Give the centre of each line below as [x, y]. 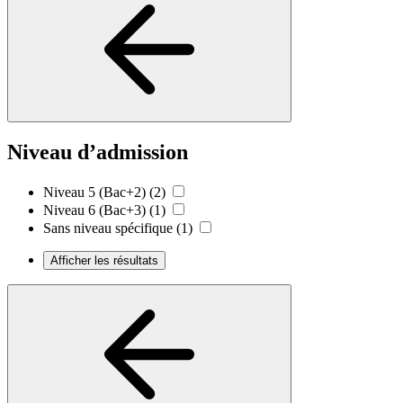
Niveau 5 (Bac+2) [94, 192]
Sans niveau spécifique [108, 228]
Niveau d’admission [98, 152]
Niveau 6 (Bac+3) [94, 210]
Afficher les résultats [104, 260]
